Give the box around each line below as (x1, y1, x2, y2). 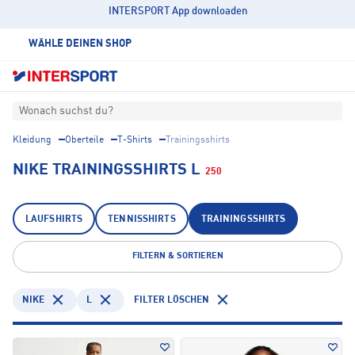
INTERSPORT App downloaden (108, 6, 247, 17)
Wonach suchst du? (19, 105, 113, 117)
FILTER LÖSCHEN (134, 295, 209, 305)
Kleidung (13, 136, 52, 146)
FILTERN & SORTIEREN (132, 252, 223, 261)
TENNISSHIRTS (108, 215, 176, 225)
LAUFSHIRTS (25, 215, 83, 225)
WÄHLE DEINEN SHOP (29, 39, 132, 49)
